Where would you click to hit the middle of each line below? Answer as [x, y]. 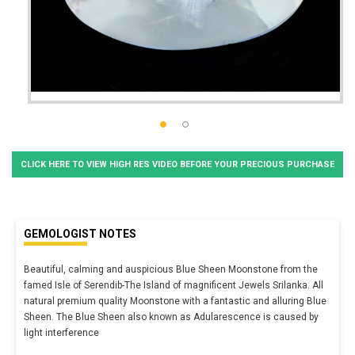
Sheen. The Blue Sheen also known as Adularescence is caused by [171, 317]
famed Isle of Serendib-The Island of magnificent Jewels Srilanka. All [174, 285]
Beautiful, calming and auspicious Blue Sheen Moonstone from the [171, 269]
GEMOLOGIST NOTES [80, 233]
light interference [63, 332]
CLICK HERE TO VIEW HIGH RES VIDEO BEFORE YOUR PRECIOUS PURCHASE [177, 164]
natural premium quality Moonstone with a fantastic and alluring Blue [175, 301]
